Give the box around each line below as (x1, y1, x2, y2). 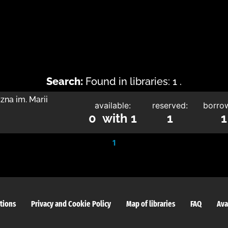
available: (95, 100, 131, 110)
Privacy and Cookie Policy (31, 199, 111, 209)
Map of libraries (126, 199, 175, 209)
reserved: (152, 100, 188, 110)
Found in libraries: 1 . (85, 75, 182, 88)
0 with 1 (89, 111, 137, 126)
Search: (46, 75, 83, 88)
